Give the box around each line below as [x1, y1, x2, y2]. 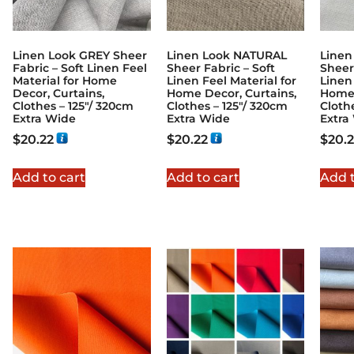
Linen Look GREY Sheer [13, 47, 147, 62]
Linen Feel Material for [166, 73, 296, 88]
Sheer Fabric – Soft [166, 60, 275, 75]
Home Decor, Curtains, [166, 85, 296, 100]
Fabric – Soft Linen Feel [13, 60, 147, 75]
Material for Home [13, 73, 117, 88]
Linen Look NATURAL [166, 47, 287, 62]
